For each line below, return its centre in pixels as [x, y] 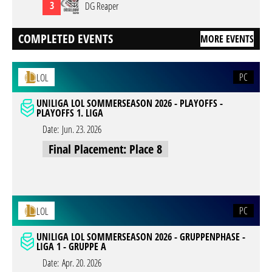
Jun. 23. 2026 [82, 129]
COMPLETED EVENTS [66, 39]
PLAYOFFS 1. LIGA [70, 113]
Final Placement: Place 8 [105, 149]
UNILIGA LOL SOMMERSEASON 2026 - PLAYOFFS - [130, 103]
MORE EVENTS [227, 39]
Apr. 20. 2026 [82, 263]
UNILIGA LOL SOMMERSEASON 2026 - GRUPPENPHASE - [141, 237]
